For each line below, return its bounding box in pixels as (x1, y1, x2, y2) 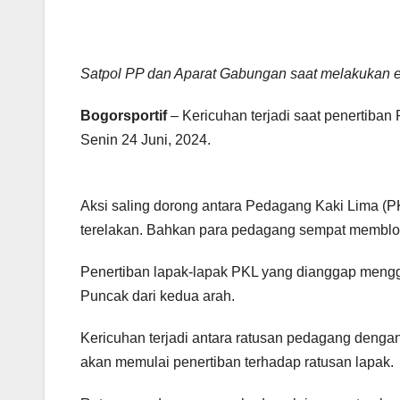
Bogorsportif (80, 108, 167, 124)
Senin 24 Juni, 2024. (80, 132, 211, 148)
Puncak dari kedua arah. (80, 288, 235, 304)
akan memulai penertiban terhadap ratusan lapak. (80, 354, 394, 371)
